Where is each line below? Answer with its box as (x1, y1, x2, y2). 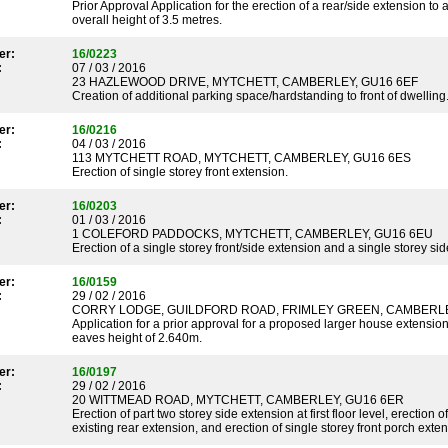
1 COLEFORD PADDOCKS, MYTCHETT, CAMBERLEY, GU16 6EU (72, 227, 433, 241)
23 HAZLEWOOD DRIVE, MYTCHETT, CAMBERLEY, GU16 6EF (72, 75, 418, 89)
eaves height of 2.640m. (72, 331, 202, 345)
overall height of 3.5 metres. (72, 13, 222, 27)
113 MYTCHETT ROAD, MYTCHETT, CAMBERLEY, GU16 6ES (72, 151, 411, 165)
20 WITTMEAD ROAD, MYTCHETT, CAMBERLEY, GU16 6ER (72, 393, 404, 407)
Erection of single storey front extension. (72, 165, 288, 179)
